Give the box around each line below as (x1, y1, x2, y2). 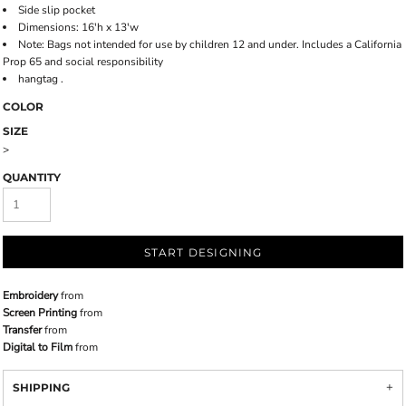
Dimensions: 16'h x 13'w (18, 20, 139, 34)
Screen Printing (3, 305, 77, 320)
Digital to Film (3, 340, 72, 354)
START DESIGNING (143, 246, 263, 260)
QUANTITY (3, 170, 61, 184)
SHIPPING (13, 381, 70, 394)
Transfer (3, 323, 42, 337)
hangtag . (18, 72, 63, 86)
